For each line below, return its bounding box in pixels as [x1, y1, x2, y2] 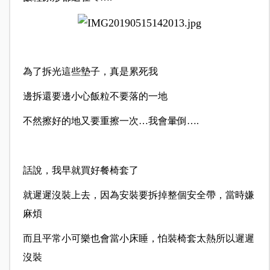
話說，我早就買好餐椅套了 [22, 165, 139, 176]
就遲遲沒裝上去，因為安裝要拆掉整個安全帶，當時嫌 [22, 190, 254, 201]
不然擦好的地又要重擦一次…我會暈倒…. [22, 116, 216, 127]
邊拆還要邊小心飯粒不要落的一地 [22, 91, 168, 102]
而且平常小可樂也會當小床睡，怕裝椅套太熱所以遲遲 [22, 233, 254, 244]
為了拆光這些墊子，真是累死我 [22, 66, 158, 77]
